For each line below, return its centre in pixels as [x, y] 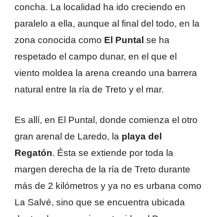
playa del [142, 136]
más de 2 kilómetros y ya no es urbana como [108, 186]
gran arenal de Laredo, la [68, 136]
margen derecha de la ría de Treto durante [102, 169]
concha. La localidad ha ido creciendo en [100, 7]
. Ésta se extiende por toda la [113, 153]
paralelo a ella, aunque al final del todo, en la [107, 24]
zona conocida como [59, 40]
